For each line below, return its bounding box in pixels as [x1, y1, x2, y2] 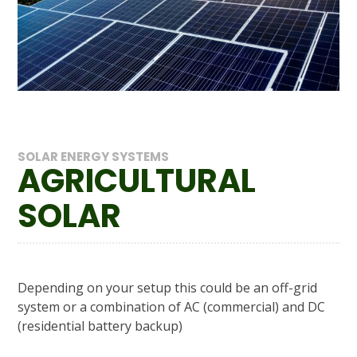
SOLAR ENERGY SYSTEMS [18, 148, 170, 166]
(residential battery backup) [18, 317, 183, 335]
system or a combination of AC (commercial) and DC [18, 298, 326, 316]
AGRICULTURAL [18, 159, 257, 204]
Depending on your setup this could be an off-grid [18, 279, 318, 297]
